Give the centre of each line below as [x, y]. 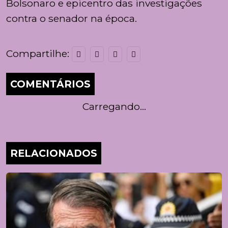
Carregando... [114, 107]
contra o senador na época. [72, 19]
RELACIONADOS [54, 153]
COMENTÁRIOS [50, 84]
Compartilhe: [39, 54]
